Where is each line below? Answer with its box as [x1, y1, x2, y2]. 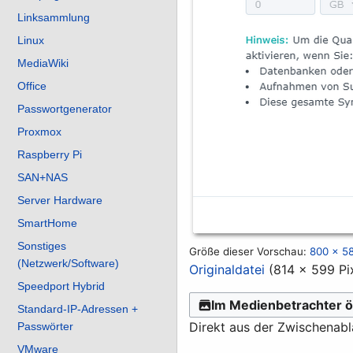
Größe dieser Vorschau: [189, 244, 310, 258]
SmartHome [17, 217, 77, 230]
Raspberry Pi [17, 148, 82, 162]
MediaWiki [17, 57, 69, 70]
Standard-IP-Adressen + [17, 303, 138, 316]
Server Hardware [17, 194, 102, 207]
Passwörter [17, 320, 73, 333]
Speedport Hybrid [17, 280, 105, 293]
